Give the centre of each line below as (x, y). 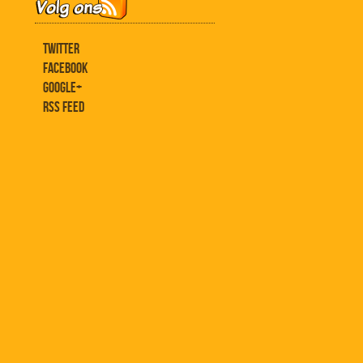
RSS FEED (64, 107)
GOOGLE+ (62, 88)
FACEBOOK (65, 68)
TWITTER (61, 49)
